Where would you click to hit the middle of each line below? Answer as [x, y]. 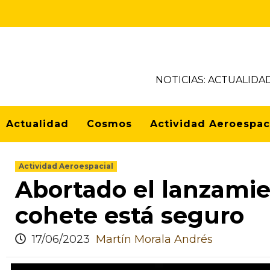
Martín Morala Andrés [154, 239]
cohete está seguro [130, 215]
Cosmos [109, 124]
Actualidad [37, 124]
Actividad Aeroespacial [66, 166]
